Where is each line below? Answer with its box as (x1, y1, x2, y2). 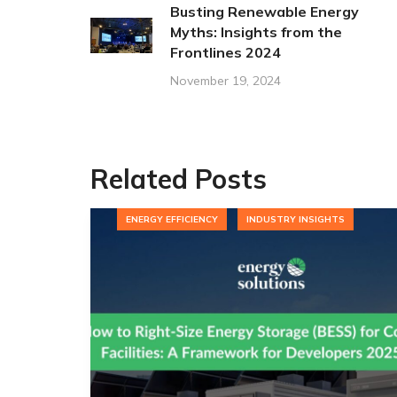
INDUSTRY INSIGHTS (246, 214, 345, 225)
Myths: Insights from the (170, 23, 342, 41)
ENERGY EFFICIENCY (126, 214, 218, 225)
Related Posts (90, 162, 267, 196)
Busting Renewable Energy (170, 3, 359, 20)
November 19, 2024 (170, 73, 281, 89)
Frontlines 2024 (170, 43, 281, 61)
